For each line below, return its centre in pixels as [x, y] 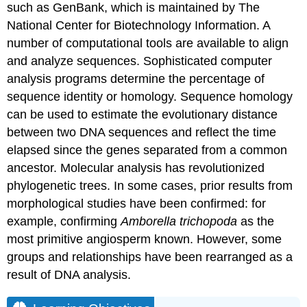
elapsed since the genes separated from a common [147, 150]
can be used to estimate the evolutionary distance [143, 114]
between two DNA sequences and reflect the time [142, 132]
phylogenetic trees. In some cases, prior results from [150, 185]
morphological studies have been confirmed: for [137, 203]
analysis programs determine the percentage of [136, 78]
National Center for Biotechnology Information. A [139, 25]
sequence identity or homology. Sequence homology [150, 96]
